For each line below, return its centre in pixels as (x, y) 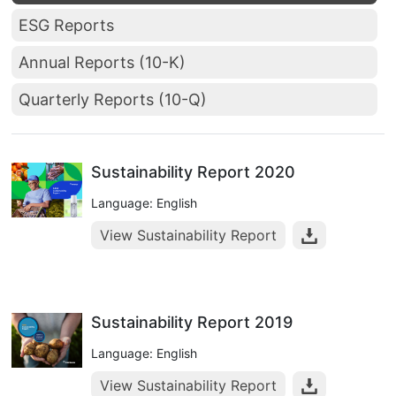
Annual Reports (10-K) (102, 62)
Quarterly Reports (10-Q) (113, 99)
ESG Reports (66, 25)
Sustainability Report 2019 (192, 322)
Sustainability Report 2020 (193, 172)
